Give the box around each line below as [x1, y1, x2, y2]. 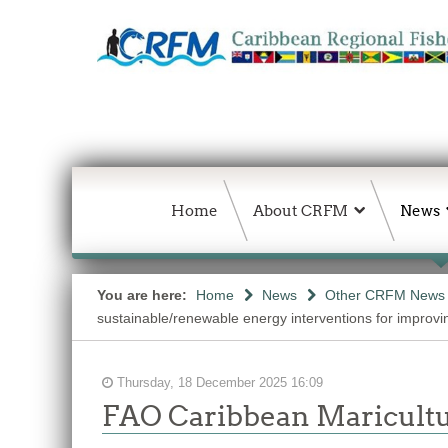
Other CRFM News [325, 287, 445, 303]
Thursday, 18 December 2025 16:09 [113, 376, 323, 390]
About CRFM [253, 201, 348, 220]
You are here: [97, 287, 191, 303]
